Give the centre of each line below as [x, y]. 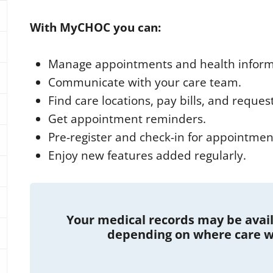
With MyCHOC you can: [96, 28]
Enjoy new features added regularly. [147, 156]
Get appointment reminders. [127, 119]
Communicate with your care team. [145, 83]
